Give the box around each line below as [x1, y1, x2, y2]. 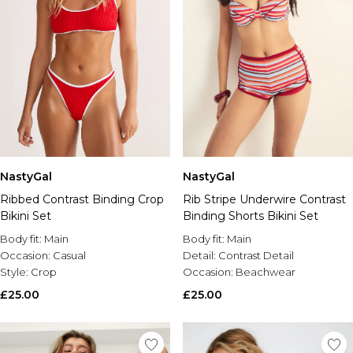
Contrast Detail [218, 249, 294, 262]
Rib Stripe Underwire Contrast [183, 192, 346, 206]
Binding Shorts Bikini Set [183, 209, 318, 223]
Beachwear [236, 266, 295, 278]
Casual [53, 249, 86, 262]
